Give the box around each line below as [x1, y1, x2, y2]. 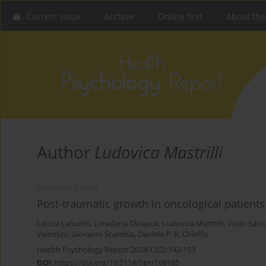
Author [37, 141, 94, 164]
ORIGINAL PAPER [37, 183, 97, 194]
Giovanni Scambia [71, 229, 134, 240]
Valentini [37, 229, 68, 240]
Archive [104, 11, 134, 22]
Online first [158, 11, 202, 22]
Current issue [27, 11, 81, 22]
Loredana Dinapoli [94, 218, 159, 229]
